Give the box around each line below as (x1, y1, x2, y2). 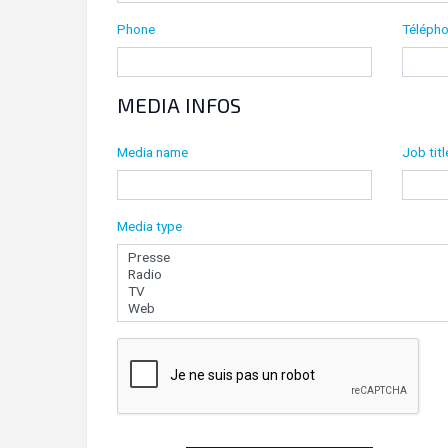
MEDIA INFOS (117, 93, 241, 118)
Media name (117, 144, 188, 161)
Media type (117, 218, 182, 235)
